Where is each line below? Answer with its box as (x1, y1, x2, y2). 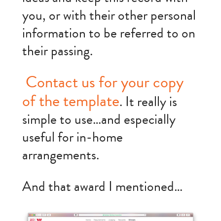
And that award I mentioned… (22, 177, 183, 197)
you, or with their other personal (22, 5, 196, 25)
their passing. (22, 41, 93, 61)
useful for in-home (22, 128, 123, 147)
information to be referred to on (22, 23, 195, 43)
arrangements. (22, 146, 99, 165)
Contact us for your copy (22, 71, 184, 94)
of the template (22, 89, 119, 113)
